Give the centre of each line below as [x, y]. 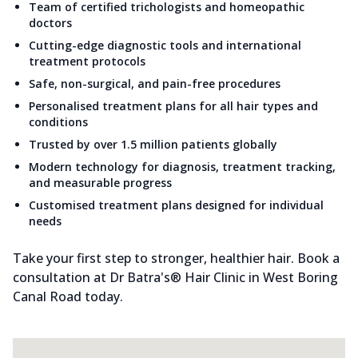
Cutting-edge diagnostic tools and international [165, 46]
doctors [50, 23]
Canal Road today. [68, 297]
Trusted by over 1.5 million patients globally [153, 145]
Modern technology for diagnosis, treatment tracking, [182, 167]
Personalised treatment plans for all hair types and [173, 106]
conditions [58, 122]
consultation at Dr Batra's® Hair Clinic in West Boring [175, 278]
